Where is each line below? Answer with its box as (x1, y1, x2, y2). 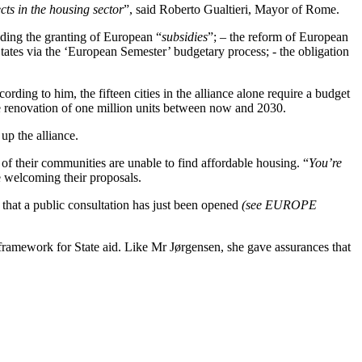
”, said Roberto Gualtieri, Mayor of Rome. (124, 2, 339, 16)
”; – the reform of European (208, 30, 348, 44)
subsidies (162, 30, 208, 44)
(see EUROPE (242, 198, 317, 212)
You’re (309, 156, 342, 170)
